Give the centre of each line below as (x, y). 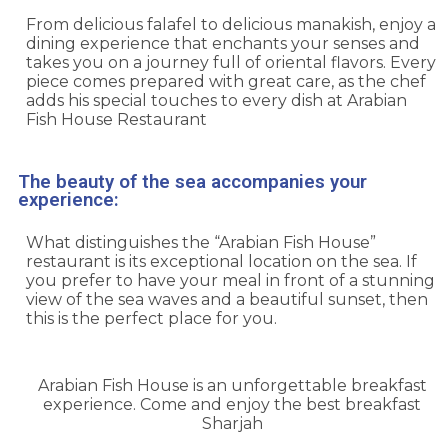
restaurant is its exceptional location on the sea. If (221, 262)
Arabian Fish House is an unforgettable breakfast (232, 386)
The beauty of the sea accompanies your (192, 182)
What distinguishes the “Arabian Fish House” (201, 243)
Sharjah (232, 424)
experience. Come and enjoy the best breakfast (232, 405)
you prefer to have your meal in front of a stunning (230, 281)
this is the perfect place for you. (151, 319)
